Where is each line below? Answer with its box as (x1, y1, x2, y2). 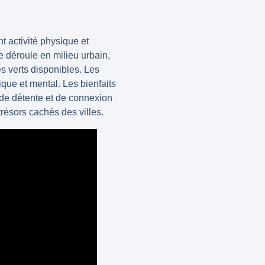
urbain (81, 50, 108, 60)
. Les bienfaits (58, 78, 116, 89)
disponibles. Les (28, 64, 99, 75)
